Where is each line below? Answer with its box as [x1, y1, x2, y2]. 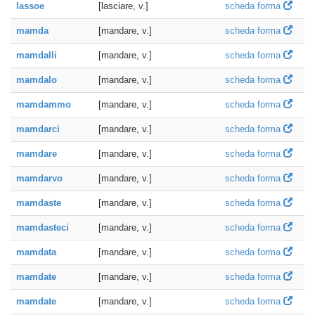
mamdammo [16, 99, 71, 110]
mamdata [16, 247, 56, 257]
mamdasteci [16, 222, 69, 233]
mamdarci [16, 124, 60, 134]
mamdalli [16, 50, 57, 60]
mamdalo [16, 75, 57, 85]
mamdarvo [16, 173, 63, 184]
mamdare [16, 148, 57, 159]
